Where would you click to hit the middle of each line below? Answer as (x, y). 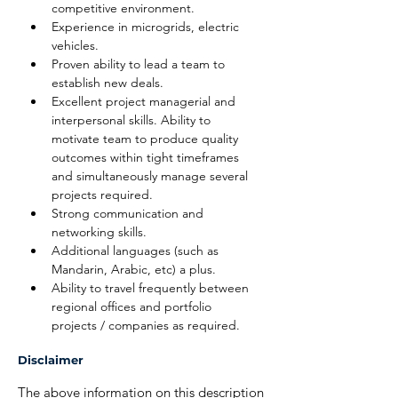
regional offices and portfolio (133, 306)
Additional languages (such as (137, 251)
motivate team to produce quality (147, 139)
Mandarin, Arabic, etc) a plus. (134, 269)
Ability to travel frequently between (152, 288)
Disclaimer (51, 360)
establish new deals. (107, 83)
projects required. (102, 195)
